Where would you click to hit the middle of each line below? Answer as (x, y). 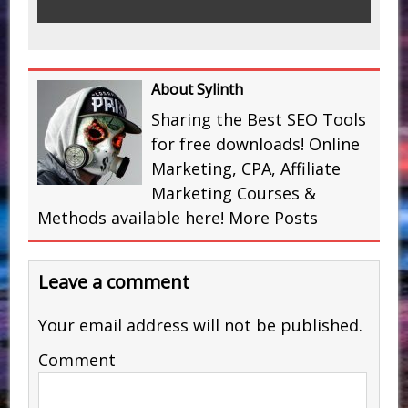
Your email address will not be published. (201, 325)
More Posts (274, 217)
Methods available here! (133, 217)
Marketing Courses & (234, 193)
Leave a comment (114, 281)
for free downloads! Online (256, 143)
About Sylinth (198, 89)
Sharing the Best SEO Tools (259, 119)
